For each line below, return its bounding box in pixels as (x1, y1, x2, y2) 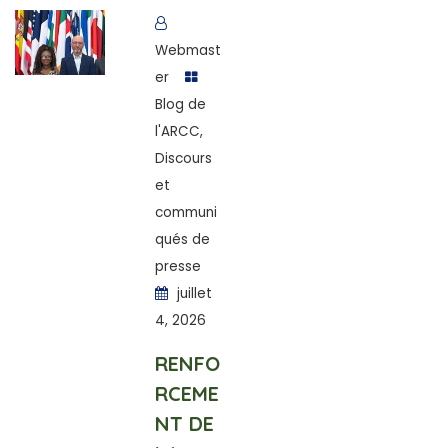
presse (154, 257, 201, 276)
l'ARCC (154, 122, 200, 141)
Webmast (154, 41, 221, 60)
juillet (172, 284, 212, 303)
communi (154, 203, 217, 222)
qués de (154, 230, 210, 249)
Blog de (154, 95, 206, 114)
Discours (154, 149, 212, 168)
